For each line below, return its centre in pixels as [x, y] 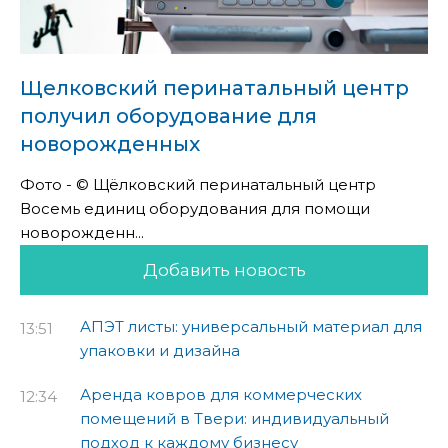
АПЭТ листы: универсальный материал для [251, 326]
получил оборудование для [168, 115]
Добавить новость [224, 269]
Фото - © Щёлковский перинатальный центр [198, 184]
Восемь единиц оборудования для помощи [195, 208]
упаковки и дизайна [160, 350]
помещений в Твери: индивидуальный [234, 418]
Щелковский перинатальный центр [214, 87]
